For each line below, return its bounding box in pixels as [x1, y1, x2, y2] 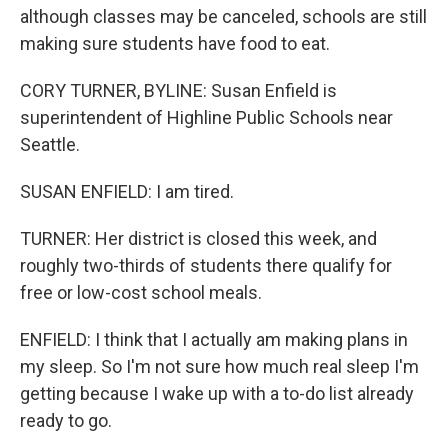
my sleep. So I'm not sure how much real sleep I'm [20, 355, 419, 377]
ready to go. [20, 409, 112, 431]
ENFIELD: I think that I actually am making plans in [20, 328, 408, 350]
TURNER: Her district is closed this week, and [20, 227, 377, 249]
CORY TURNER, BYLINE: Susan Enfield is [20, 79, 337, 101]
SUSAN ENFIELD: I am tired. [20, 180, 234, 202]
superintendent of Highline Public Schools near [20, 106, 393, 128]
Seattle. [20, 133, 80, 155]
